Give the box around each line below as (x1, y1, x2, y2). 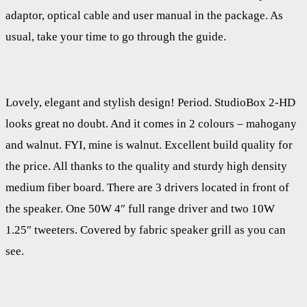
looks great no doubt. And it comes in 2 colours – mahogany (5, 116, 297, 130)
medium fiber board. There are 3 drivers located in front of (5, 180, 289, 194)
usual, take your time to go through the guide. (5, 29, 226, 43)
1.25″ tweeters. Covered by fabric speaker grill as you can (5, 223, 286, 236)
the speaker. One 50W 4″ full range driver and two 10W (5, 201, 275, 215)
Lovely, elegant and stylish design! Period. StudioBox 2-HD (5, 95, 295, 109)
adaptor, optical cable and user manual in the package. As (5, 8, 283, 22)
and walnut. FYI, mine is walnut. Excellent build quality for (5, 138, 293, 151)
